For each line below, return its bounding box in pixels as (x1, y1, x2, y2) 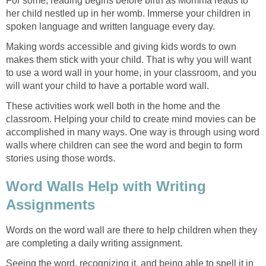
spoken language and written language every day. (6, 21, 215, 31)
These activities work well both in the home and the (6, 100, 220, 111)
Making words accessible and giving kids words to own (6, 41, 236, 52)
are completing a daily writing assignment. (6, 238, 182, 249)
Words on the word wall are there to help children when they (6, 225, 257, 236)
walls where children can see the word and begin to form (6, 140, 242, 150)
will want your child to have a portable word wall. (6, 80, 209, 91)
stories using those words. (6, 153, 115, 163)
